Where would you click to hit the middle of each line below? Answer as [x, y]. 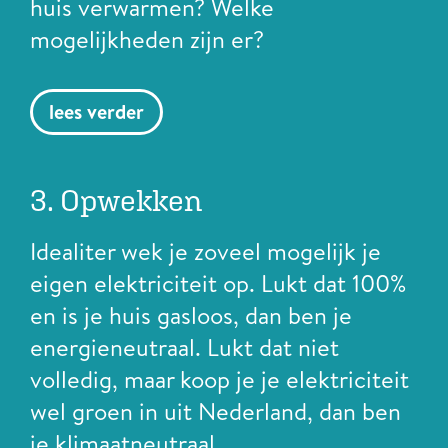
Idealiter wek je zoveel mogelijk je [205, 251]
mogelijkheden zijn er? [147, 38]
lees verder [96, 112]
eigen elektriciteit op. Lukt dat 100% [218, 283]
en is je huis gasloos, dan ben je [191, 315]
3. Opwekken [116, 200]
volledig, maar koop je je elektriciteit [219, 379]
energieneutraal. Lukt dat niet [184, 347]
